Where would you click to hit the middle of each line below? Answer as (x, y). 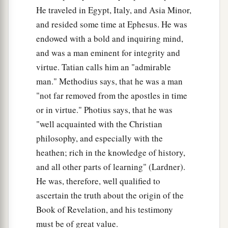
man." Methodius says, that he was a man (109, 81)
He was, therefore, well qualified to (98, 181)
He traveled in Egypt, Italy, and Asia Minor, (114, 10)
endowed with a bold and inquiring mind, (110, 39)
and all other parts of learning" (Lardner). (111, 167)
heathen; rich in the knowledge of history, (111, 153)
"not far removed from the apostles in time (112, 96)
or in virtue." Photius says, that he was (104, 110)
